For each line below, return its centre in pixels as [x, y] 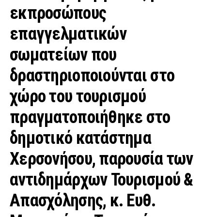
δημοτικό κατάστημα [81, 138]
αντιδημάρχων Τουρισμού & [101, 180]
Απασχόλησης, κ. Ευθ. [83, 201]
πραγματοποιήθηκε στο [90, 117]
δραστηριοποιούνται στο [92, 76]
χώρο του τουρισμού [78, 97]
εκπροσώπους [58, 13]
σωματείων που [63, 55]
